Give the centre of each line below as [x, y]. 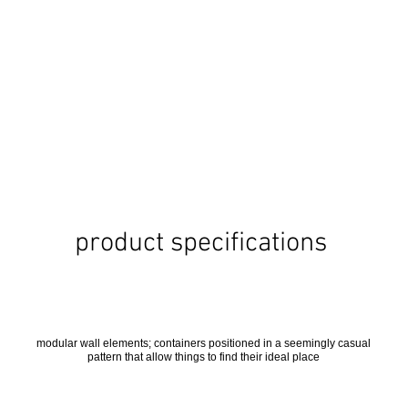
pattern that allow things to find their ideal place [203, 357]
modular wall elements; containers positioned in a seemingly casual [203, 343]
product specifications [201, 244]
